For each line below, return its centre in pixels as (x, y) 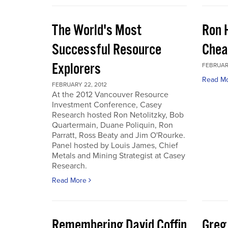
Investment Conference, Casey (107, 105)
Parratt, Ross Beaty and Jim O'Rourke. (119, 135)
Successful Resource (107, 50)
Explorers (76, 69)
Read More (70, 180)
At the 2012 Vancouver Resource (110, 95)
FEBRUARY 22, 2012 (79, 84)
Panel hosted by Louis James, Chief (115, 146)
